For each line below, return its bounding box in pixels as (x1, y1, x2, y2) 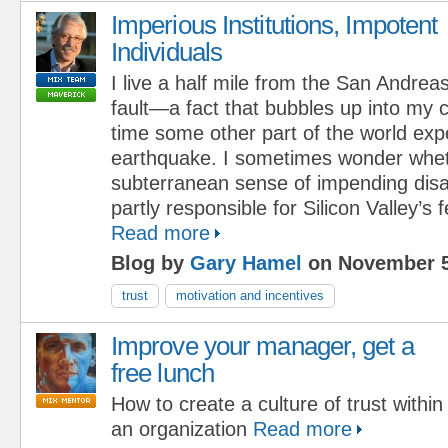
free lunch (111, 358, 214, 387)
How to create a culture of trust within (111, 392, 443, 415)
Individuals (111, 37, 223, 66)
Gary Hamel (190, 251, 302, 274)
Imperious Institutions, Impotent (111, 10, 438, 39)
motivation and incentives (176, 287, 324, 303)
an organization (111, 417, 247, 440)
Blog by (111, 251, 190, 274)
